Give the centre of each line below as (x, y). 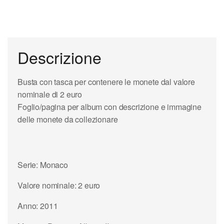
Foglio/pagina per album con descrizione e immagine (109, 106)
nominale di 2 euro (50, 94)
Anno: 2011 (38, 205)
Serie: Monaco (43, 164)
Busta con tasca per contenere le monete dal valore (106, 81)
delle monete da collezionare (68, 119)
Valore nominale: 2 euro (59, 185)
